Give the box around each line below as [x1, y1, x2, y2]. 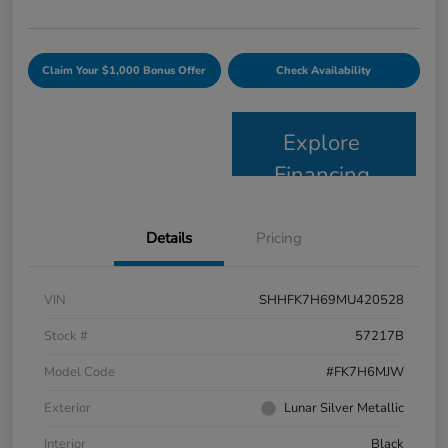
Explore [283, 127, 361, 158]
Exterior [44, 398, 91, 417]
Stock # [44, 326, 88, 345]
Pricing [256, 227, 302, 248]
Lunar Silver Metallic [284, 398, 404, 417]
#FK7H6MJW [326, 362, 404, 381]
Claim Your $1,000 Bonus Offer [42, 62, 207, 78]
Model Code [44, 362, 115, 381]
